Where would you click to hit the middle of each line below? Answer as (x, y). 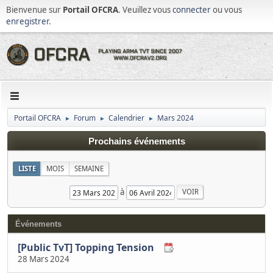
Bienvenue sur (34, 10)
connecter (192, 10)
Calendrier (126, 118)
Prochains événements (136, 141)
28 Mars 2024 (44, 259)
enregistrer (27, 21)
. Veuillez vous (145, 10)
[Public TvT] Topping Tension (86, 247)
